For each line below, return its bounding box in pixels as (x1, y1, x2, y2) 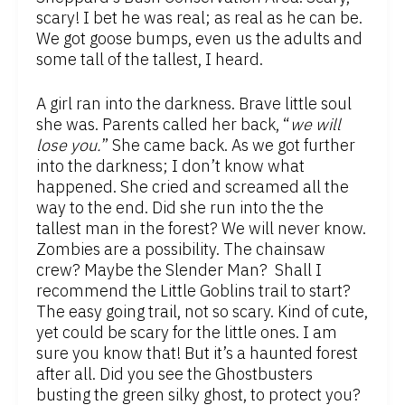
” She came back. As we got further (101, 135, 355, 156)
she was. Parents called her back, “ (36, 114, 290, 136)
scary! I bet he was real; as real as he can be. (36, 7, 363, 29)
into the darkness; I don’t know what (36, 155, 305, 177)
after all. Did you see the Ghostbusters (36, 363, 313, 385)
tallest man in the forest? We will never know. (36, 218, 366, 240)
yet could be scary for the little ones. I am (36, 322, 337, 344)
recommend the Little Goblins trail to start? (36, 280, 351, 302)
